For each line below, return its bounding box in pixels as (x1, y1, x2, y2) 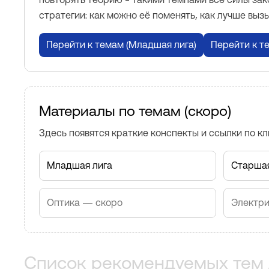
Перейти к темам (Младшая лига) (46, 38, 196, 51)
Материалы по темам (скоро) (39, 101, 231, 120)
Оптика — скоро (47, 196, 122, 209)
